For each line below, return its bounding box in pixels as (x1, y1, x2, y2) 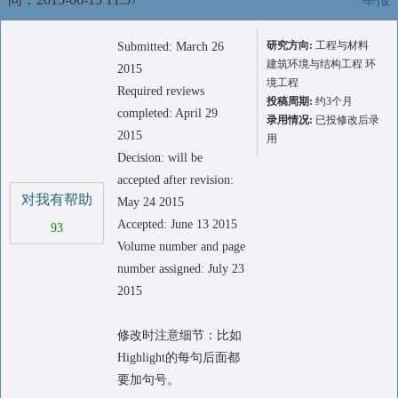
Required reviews (117, 84, 204, 98)
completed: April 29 (117, 107, 218, 120)
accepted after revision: (117, 173, 234, 187)
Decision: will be (117, 151, 203, 164)
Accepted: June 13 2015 (117, 218, 237, 231)
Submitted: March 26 (117, 40, 224, 53)
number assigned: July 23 (117, 262, 244, 275)
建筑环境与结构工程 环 (267, 58, 376, 70)
